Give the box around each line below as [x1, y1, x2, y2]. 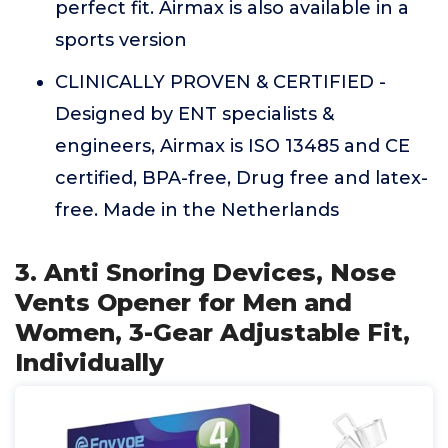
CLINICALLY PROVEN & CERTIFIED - [55, 71, 386, 93]
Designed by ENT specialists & [55, 103, 334, 125]
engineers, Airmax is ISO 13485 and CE [55, 135, 410, 157]
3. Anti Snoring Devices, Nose [15, 258, 396, 287]
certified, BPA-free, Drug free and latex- [55, 167, 428, 189]
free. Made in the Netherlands [55, 199, 339, 221]
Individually [15, 348, 164, 377]
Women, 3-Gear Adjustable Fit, [15, 318, 410, 347]
